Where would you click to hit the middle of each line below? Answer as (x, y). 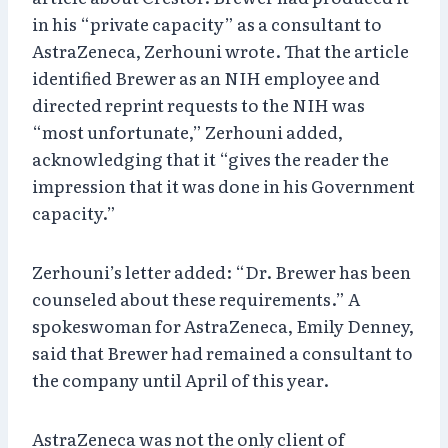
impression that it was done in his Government (223, 185)
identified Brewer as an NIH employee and (206, 77)
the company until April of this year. (180, 379)
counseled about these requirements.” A (196, 298)
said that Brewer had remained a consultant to (222, 352)
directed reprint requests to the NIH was (198, 104)
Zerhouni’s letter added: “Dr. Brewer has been (221, 271)
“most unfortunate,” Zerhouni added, (187, 131)
